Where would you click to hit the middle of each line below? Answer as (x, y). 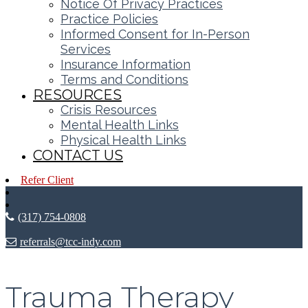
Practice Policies (109, 19)
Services (86, 49)
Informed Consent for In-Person (155, 34)
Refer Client (47, 179)
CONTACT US (78, 155)
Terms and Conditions (124, 79)
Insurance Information (125, 64)
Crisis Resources (109, 109)
